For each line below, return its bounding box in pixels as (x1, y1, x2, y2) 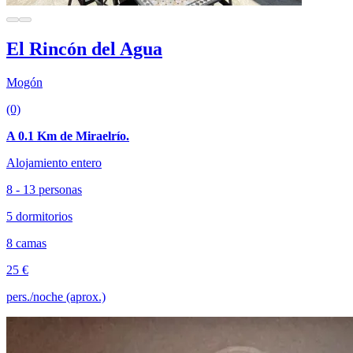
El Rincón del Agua (6, 38, 162, 59)
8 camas (6, 236, 46, 250)
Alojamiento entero (6, 155, 102, 169)
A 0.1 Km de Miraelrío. (6, 128, 129, 143)
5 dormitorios (6, 209, 72, 223)
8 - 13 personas (6, 182, 82, 196)
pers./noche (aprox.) (6, 289, 106, 303)
